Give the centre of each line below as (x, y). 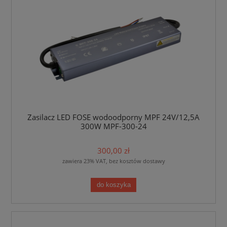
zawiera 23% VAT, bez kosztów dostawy (113, 161)
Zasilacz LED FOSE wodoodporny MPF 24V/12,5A (113, 117)
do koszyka (113, 185)
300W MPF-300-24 (113, 126)
